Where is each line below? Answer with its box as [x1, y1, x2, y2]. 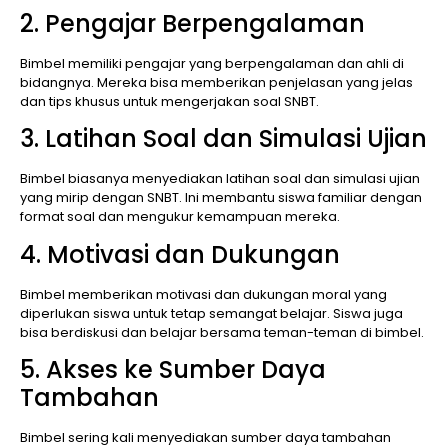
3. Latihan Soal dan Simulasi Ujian [20, 122, 427, 156]
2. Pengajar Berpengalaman [20, 6, 365, 40]
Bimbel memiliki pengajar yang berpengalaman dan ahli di [20, 53, 404, 73]
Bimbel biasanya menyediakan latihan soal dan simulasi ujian [20, 169, 420, 189]
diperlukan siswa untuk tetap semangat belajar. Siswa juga [20, 303, 403, 323]
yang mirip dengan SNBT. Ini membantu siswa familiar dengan [20, 188, 422, 208]
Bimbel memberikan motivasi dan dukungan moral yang [20, 284, 387, 304]
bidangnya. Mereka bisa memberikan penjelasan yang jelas [20, 72, 413, 92]
